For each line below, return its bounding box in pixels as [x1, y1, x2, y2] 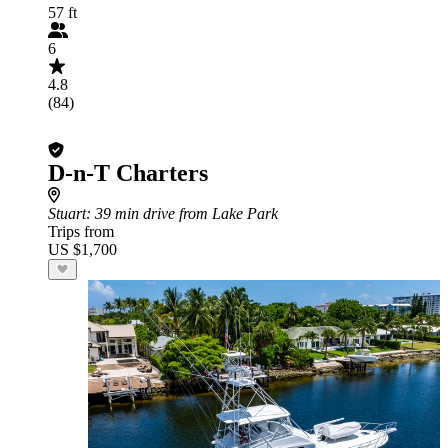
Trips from [48, 223, 114, 240]
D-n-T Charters [48, 160, 208, 186]
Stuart [48, 205, 86, 222]
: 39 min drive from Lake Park [86, 205, 278, 222]
